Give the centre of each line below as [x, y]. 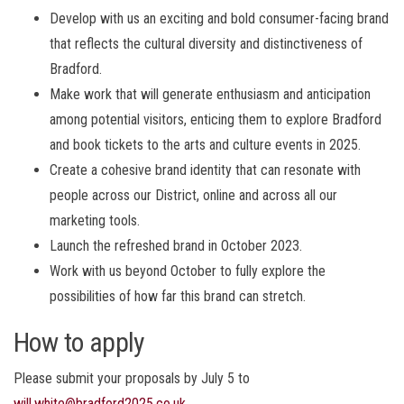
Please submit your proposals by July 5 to [132, 379]
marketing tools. [95, 221]
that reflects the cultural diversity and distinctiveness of [206, 44]
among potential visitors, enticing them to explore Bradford [216, 120]
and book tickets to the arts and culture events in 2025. [205, 145]
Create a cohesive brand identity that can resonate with [205, 170]
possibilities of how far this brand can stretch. [178, 297]
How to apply [79, 343]
